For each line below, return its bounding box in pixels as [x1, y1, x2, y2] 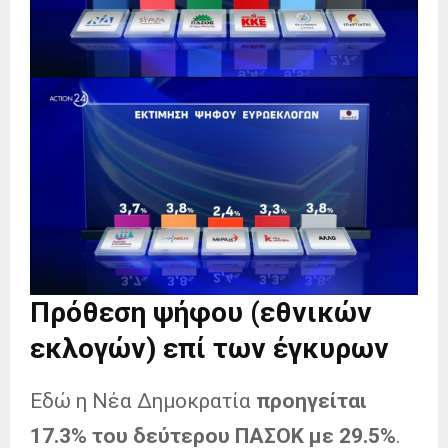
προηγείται [256, 388, 367, 413]
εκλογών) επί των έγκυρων [30, 331, 389, 365]
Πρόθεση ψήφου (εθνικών [30, 295, 372, 329]
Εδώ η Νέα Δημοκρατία [30, 388, 256, 413]
